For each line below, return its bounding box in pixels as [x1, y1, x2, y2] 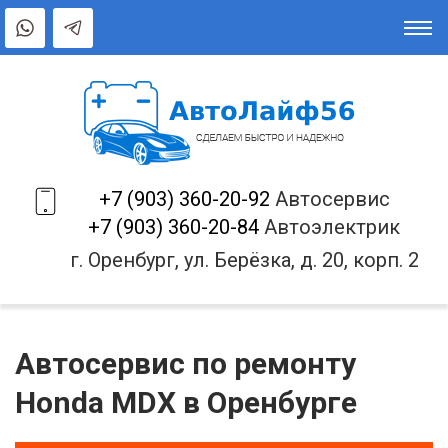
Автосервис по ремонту [15, 346, 356, 381]
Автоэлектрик [259, 215, 400, 239]
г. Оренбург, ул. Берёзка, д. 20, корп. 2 [69, 248, 419, 272]
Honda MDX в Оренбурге [15, 385, 357, 420]
